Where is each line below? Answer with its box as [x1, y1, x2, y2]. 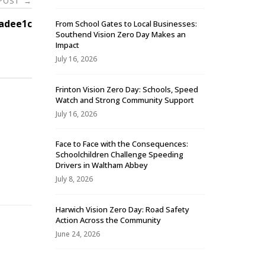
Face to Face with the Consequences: [56, 138, 188, 150]
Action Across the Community [56, 214, 161, 225]
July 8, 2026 [56, 174, 93, 185]
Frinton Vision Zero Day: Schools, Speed [56, 83, 198, 95]
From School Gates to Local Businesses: [56, 18, 197, 30]
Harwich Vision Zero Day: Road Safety [56, 203, 189, 215]
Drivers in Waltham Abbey [56, 160, 148, 171]
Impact [56, 40, 79, 51]
